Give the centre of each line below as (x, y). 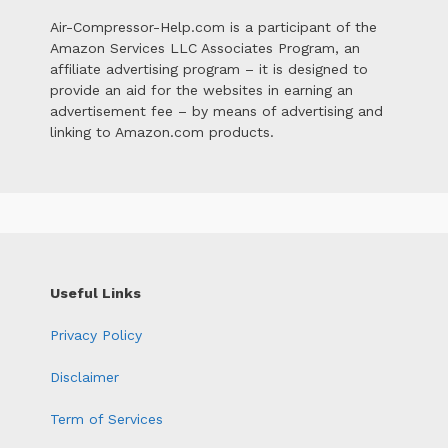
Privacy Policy (96, 334)
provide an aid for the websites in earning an (201, 89)
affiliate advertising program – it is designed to (209, 68)
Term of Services (106, 418)
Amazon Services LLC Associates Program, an (205, 47)
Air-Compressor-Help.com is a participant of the (213, 26)
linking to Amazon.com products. (162, 131)
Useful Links (95, 292)
